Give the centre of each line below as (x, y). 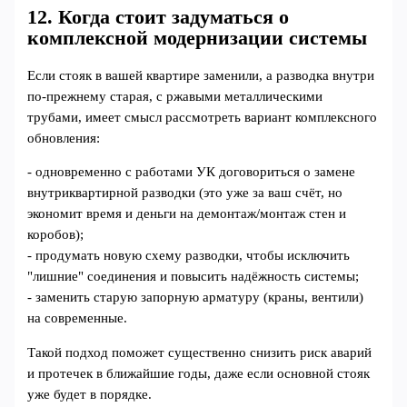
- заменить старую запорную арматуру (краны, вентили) (196, 298)
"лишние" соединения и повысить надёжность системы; (194, 277)
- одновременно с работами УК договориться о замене (192, 172)
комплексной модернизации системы (198, 38)
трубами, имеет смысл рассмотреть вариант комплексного (203, 117)
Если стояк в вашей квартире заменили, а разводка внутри (201, 75)
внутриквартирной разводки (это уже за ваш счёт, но (185, 193)
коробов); (56, 235)
